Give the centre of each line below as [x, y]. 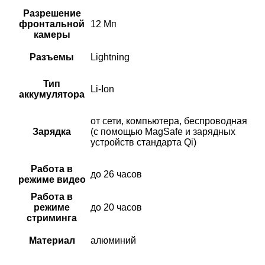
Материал [52, 241]
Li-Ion [102, 89]
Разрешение [52, 14]
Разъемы [52, 57]
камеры [52, 35]
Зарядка [52, 132]
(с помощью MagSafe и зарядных [163, 132]
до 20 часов [116, 208]
